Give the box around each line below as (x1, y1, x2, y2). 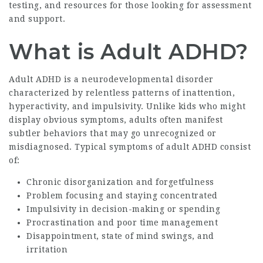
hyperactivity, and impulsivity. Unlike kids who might (9, 102, 246, 111)
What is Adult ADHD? (9, 39, 248, 65)
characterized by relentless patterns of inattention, (9, 88, 235, 97)
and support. (9, 14, 65, 23)
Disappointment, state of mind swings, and (26, 231, 214, 241)
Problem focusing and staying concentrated (26, 191, 218, 200)
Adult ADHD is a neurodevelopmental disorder (9, 75, 214, 84)
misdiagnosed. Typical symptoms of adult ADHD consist (9, 142, 251, 151)
